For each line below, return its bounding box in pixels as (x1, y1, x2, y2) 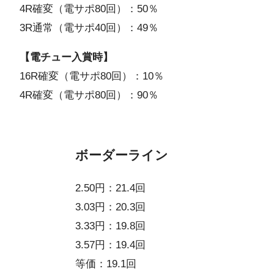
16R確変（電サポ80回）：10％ (20, 70, 164, 83)
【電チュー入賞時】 (20, 51, 113, 64)
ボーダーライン (75, 147, 169, 162)
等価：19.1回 (75, 258, 137, 270)
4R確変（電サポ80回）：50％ (20, 3, 158, 15)
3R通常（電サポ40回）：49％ (20, 22, 158, 34)
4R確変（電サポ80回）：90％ (20, 89, 158, 102)
